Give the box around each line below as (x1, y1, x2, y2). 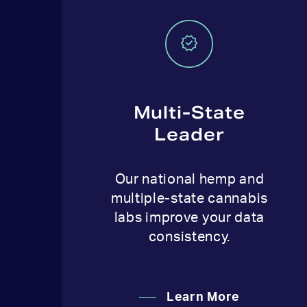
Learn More (166, 291, 240, 304)
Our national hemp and (114, 172, 265, 186)
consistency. (148, 230, 231, 244)
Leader (153, 123, 225, 145)
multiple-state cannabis (110, 191, 268, 206)
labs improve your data (114, 210, 265, 225)
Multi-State (133, 101, 246, 123)
